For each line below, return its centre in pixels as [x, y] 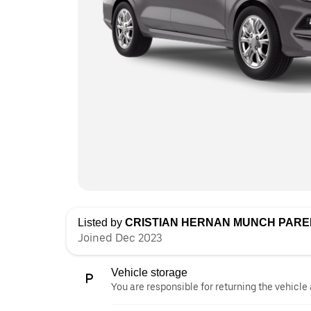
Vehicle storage [149, 272]
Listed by [101, 222]
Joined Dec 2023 [120, 237]
